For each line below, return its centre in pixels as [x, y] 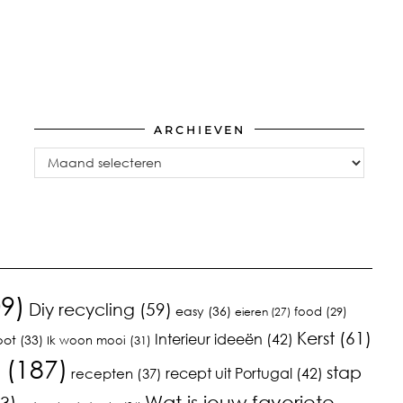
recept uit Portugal [228, 372]
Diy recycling [82, 309]
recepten [102, 373]
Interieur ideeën [208, 338]
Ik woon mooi [86, 340]
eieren [251, 311]
